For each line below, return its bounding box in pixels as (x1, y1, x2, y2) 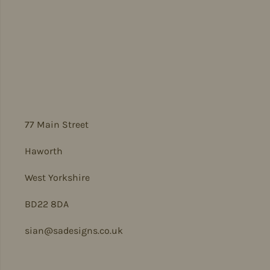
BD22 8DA (25, 198, 69, 210)
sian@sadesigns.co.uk (25, 225, 123, 236)
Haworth (25, 145, 63, 157)
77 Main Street (25, 119, 89, 130)
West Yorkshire (25, 172, 90, 183)
